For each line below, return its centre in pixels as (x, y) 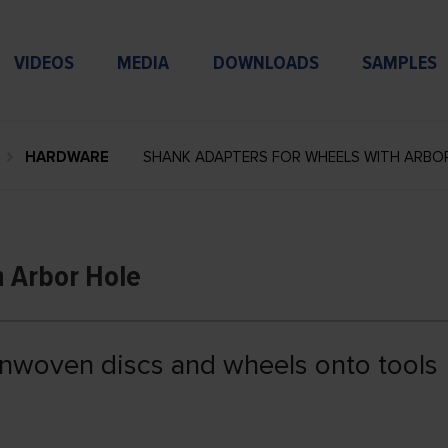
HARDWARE (66, 157)
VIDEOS (43, 63)
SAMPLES (400, 63)
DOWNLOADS (265, 63)
